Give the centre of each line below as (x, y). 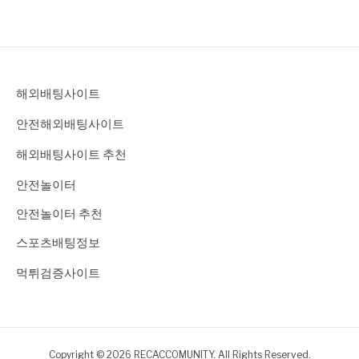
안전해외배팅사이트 (70, 125)
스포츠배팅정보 (58, 243)
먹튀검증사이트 (58, 274)
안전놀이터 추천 (59, 214)
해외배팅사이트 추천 (71, 155)
